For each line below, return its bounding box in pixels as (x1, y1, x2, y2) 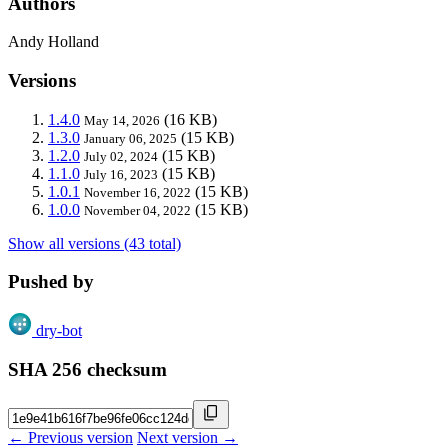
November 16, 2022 (84, 184, 191, 200)
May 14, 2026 (84, 112, 160, 128)
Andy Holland (8, 33, 99, 51)
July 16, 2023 (84, 166, 158, 182)
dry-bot (36, 322, 82, 340)
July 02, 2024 (84, 148, 158, 164)
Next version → (137, 428, 238, 446)
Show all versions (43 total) (8, 234, 181, 252)
